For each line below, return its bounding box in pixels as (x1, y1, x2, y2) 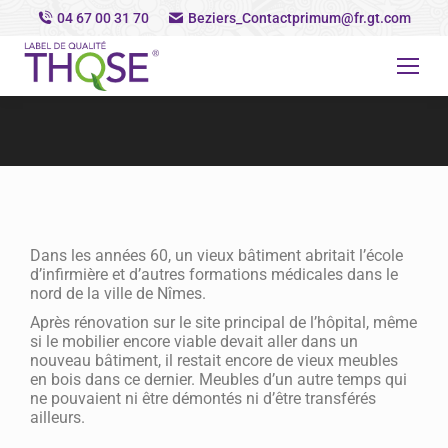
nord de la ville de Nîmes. (30, 284, 210, 303)
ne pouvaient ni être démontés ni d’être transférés (30, 389, 376, 408)
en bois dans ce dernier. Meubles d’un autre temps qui (30, 370, 407, 389)
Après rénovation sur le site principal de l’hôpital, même (30, 313, 417, 332)
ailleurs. (30, 408, 85, 427)
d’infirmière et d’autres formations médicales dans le (30, 265, 398, 284)
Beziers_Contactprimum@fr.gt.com (187, 10, 411, 26)
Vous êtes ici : (180, 122, 268, 139)
